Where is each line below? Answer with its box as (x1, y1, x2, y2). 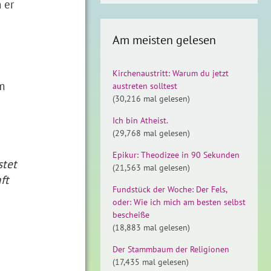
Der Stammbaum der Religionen (113, 244, 229, 255)
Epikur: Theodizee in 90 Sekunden (113, 149, 240, 160)
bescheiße (113, 209, 149, 220)
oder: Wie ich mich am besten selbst (113, 197, 246, 207)
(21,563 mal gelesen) (113, 162, 190, 173)
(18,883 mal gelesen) (113, 222, 190, 233)
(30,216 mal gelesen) (113, 93, 190, 104)
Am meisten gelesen (113, 32, 216, 48)
